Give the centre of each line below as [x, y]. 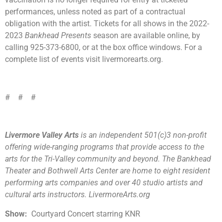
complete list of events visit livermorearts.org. [84, 59]
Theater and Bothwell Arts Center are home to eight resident [108, 171]
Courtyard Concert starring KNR [86, 214]
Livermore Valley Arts [43, 135]
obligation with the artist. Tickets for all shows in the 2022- [107, 23]
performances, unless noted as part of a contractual [95, 11]
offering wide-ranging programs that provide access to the [105, 147]
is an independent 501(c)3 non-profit [144, 135]
